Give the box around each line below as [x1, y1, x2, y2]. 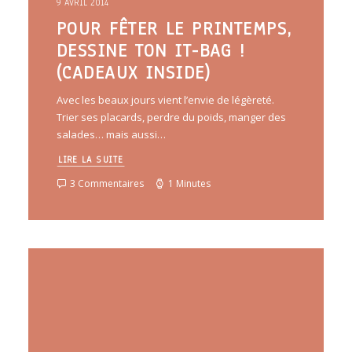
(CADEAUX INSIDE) [57, 60, 211, 86]
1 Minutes [168, 177, 211, 191]
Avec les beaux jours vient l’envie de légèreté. [57, 93, 274, 108]
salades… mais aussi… [57, 127, 166, 142]
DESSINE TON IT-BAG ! [57, 38, 246, 64]
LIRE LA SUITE [57, 153, 124, 167]
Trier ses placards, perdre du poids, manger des [57, 110, 286, 125]
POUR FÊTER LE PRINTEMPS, [57, 16, 292, 42]
